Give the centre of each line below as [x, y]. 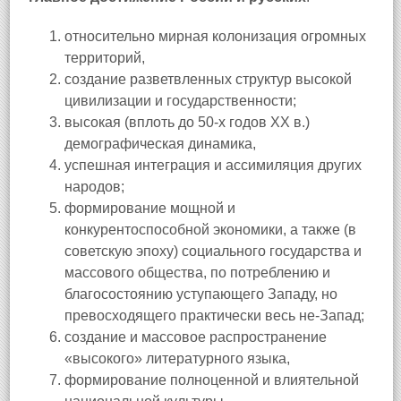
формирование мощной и [150, 208]
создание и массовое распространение [196, 337]
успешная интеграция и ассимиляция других [213, 165]
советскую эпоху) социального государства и [213, 251]
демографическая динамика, [160, 144]
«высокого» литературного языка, [177, 358]
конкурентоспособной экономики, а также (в [210, 230]
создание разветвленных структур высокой [208, 79]
